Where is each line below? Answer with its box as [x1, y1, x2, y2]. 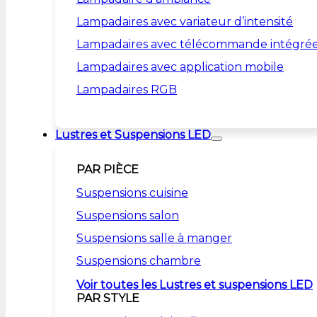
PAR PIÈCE [76, 163, 139, 176]
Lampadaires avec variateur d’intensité [76, 15, 293, 28]
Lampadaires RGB [76, 83, 177, 96]
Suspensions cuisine [76, 186, 188, 200]
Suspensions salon [76, 209, 179, 222]
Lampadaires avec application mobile [76, 60, 284, 74]
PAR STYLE [76, 292, 139, 305]
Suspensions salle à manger [76, 231, 232, 245]
